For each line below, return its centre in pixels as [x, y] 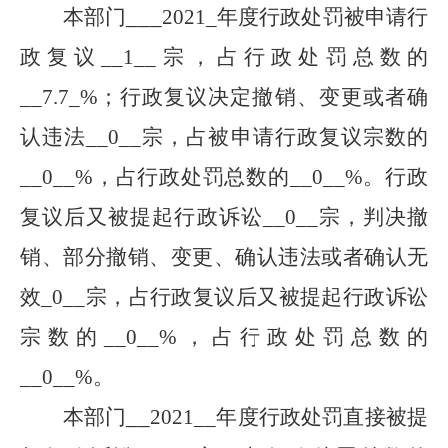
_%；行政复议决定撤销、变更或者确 [248, 97]
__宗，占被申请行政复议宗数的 [273, 137]
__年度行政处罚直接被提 [311, 417]
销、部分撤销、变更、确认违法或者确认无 [224, 257]
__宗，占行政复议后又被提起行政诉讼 [246, 297]
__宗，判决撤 [361, 217]
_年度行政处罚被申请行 [317, 17]
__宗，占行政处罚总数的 [281, 57]
